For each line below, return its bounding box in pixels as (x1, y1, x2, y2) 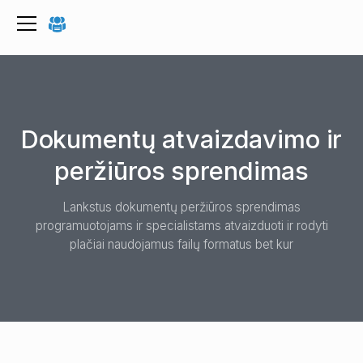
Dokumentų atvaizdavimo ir (20, 123, 343, 154)
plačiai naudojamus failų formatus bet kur (70, 236, 293, 252)
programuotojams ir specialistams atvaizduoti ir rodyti (35, 217, 328, 233)
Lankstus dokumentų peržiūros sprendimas (62, 199, 301, 215)
